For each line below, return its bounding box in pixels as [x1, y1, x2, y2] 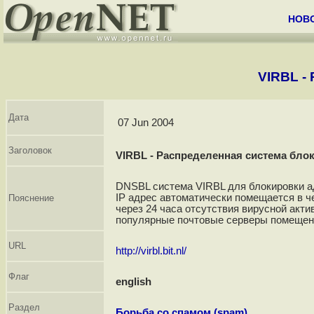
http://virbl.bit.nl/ [115, 245, 186, 257]
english [115, 276, 151, 288]
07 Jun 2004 [117, 117, 174, 129]
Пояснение [8, 193, 54, 204]
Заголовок [8, 145, 52, 156]
